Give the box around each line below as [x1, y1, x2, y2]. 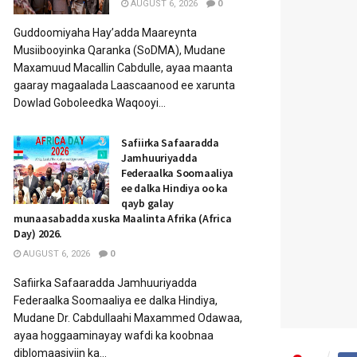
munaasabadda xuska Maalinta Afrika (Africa [14, 211, 232, 226]
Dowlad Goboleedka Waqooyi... [14, 96, 166, 109]
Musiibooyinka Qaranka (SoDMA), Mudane [14, 44, 226, 57]
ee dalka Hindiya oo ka [121, 181, 228, 195]
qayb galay [121, 196, 175, 210]
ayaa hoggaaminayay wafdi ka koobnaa [14, 329, 214, 342]
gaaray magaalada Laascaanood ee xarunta [14, 79, 235, 92]
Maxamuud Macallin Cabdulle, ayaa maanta [14, 61, 233, 74]
